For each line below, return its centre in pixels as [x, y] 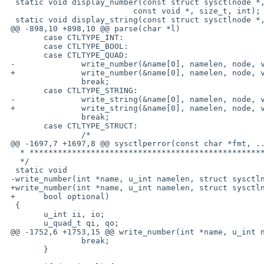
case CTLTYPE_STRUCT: [25, 126]
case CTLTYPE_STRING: [25, 90]
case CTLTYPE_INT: [25, 37]
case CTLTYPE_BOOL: [25, 46]
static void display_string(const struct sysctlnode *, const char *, [11, 19]
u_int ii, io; [25, 214]
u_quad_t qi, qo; [25, 223]
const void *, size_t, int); [70, 11]
